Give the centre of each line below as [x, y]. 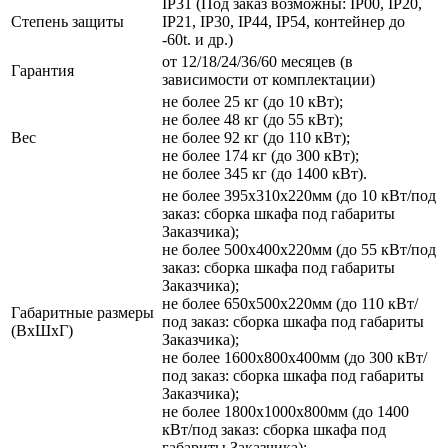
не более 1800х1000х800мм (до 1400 [285, 411]
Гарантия [42, 70]
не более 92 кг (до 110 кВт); [256, 137]
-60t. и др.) [197, 39]
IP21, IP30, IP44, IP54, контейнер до [283, 21]
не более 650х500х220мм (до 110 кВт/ [290, 303]
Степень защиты [67, 21]
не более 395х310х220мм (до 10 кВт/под [299, 195]
